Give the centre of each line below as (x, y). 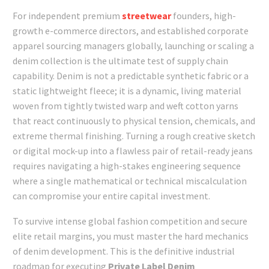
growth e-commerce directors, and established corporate (131, 30)
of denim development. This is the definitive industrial (124, 251)
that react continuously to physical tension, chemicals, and (134, 120)
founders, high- (204, 15)
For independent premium (67, 15)
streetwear (147, 15)
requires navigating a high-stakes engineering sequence (127, 165)
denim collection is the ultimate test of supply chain (120, 60)
